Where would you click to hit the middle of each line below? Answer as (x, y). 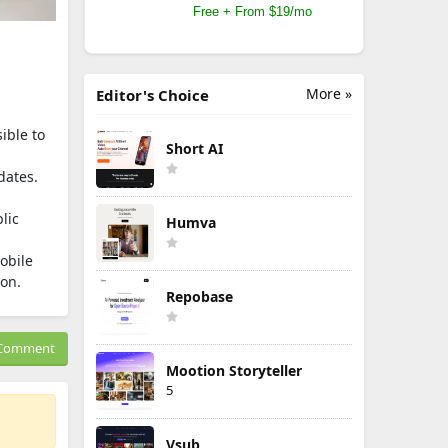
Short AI (194, 148)
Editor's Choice (152, 95)
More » (329, 93)
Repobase (199, 296)
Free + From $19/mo (252, 11)
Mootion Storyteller (234, 370)
